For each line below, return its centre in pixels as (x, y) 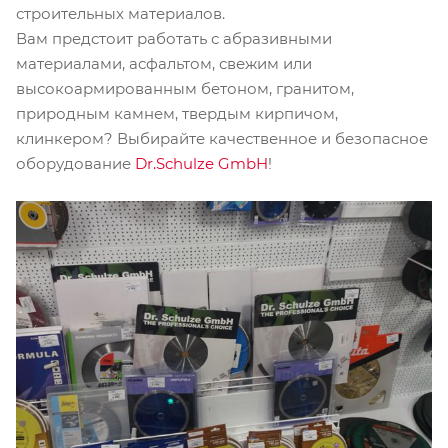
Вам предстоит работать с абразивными (174, 38)
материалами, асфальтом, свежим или (164, 63)
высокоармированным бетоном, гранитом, (185, 88)
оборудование (75, 163)
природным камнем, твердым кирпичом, (177, 113)
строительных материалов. (120, 13)
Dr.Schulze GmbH (201, 163)
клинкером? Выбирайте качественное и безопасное (224, 138)
